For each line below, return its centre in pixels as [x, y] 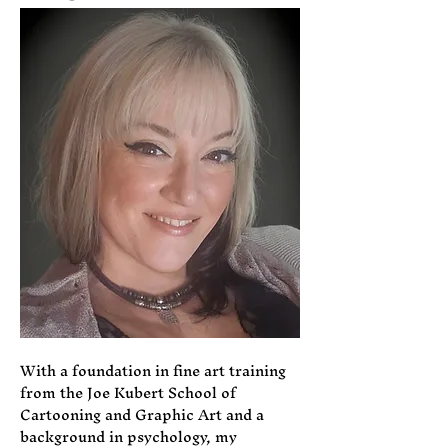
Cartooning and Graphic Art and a [142, 414]
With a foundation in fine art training [153, 370]
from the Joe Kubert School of [128, 392]
